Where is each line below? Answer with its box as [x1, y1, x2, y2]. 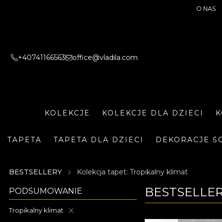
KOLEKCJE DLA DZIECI [102, 108, 204, 117]
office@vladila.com [72, 53, 138, 62]
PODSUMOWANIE [9, 186, 82, 196]
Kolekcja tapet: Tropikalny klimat [77, 167, 188, 176]
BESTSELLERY [9, 167, 62, 176]
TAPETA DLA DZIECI [53, 135, 144, 144]
